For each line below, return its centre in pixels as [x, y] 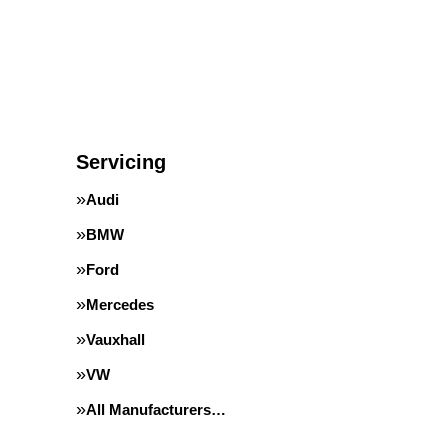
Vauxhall [115, 339]
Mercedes [120, 304]
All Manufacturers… [156, 409]
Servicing [121, 162]
